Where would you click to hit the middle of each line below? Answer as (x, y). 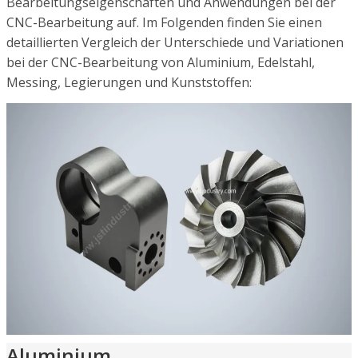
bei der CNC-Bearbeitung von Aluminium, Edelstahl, (161, 62)
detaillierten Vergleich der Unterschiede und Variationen (175, 42)
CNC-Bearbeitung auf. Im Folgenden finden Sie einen (164, 22)
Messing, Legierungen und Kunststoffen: (129, 82)
